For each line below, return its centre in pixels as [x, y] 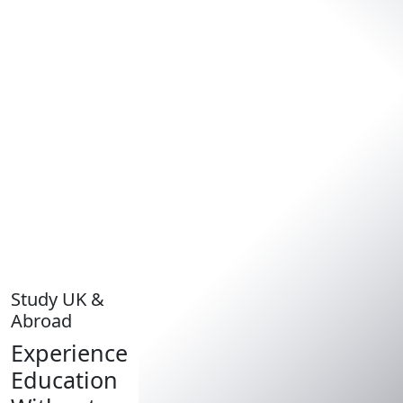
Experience [69, 352]
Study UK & [58, 299]
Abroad [41, 320]
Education [64, 379]
